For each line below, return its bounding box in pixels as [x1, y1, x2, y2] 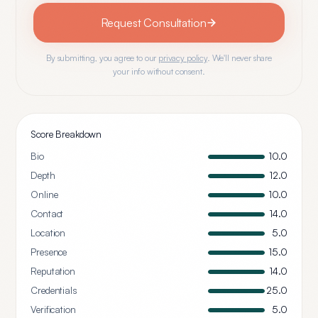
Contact [31, 208, 64, 219]
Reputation [31, 265, 75, 277]
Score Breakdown [31, 128, 102, 140]
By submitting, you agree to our [45, 53, 157, 63]
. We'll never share [207, 53, 273, 63]
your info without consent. [113, 66, 205, 77]
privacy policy [158, 53, 207, 63]
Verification [31, 304, 76, 315]
